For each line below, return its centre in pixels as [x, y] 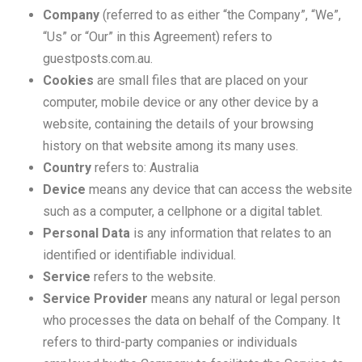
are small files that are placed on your [200, 80]
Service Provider [95, 299]
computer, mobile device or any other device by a [180, 102]
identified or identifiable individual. [139, 255]
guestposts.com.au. [97, 59]
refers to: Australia [145, 168]
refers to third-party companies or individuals [170, 342]
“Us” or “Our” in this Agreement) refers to [157, 37]
